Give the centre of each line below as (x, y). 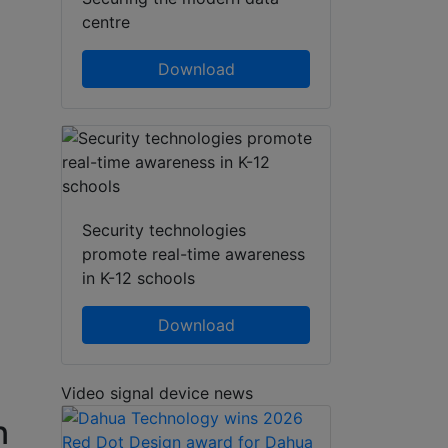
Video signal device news (157, 392)
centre (106, 21)
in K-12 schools (138, 277)
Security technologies (164, 229)
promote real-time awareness (193, 253)
